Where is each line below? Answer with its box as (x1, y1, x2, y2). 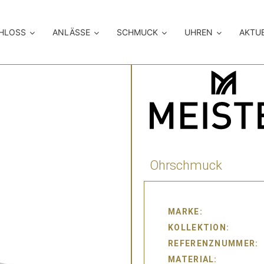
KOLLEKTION (168, 223, 227, 233)
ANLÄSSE (52, 27, 91, 38)
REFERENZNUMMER (168, 239, 256, 249)
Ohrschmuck (150, 158, 222, 173)
